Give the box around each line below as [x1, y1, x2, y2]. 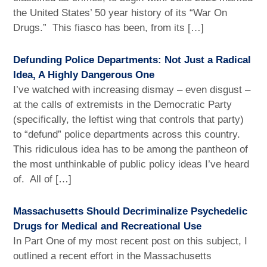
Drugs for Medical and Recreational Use [13, 220, 202, 232]
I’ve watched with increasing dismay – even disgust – [13, 83, 251, 95]
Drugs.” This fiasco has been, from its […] [13, 21, 204, 33]
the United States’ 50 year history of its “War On [13, 7, 228, 18]
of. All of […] [13, 173, 72, 185]
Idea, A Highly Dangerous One [13, 69, 155, 80]
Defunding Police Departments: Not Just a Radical [13, 54, 252, 66]
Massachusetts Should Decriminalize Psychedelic [13, 205, 248, 217]
